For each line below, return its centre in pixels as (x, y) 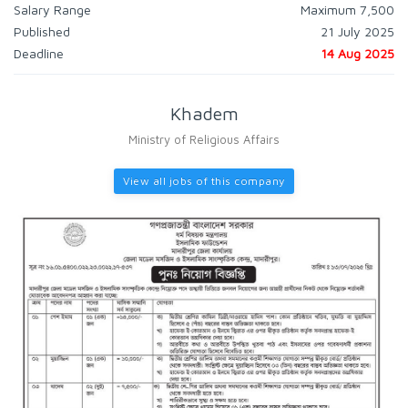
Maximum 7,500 (347, 10)
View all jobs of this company (204, 181)
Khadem (204, 113)
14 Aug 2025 (357, 53)
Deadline (39, 53)
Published (42, 31)
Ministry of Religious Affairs (204, 139)
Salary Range (52, 10)
